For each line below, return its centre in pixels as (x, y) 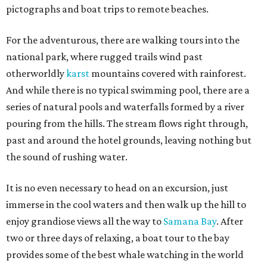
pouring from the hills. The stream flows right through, (127, 124)
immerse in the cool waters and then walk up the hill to (126, 205)
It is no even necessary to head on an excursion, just (117, 188)
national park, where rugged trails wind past (104, 57)
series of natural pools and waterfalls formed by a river (125, 107)
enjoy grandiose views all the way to (85, 221)
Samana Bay (190, 221)
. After (230, 221)
